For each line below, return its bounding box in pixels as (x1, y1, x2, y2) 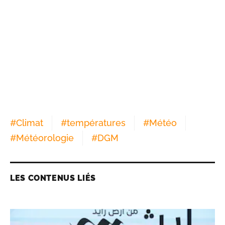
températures (67, 118, 126, 129)
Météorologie (16, 133, 74, 144)
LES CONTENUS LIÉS (10, 173, 96, 183)
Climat (16, 118, 43, 129)
